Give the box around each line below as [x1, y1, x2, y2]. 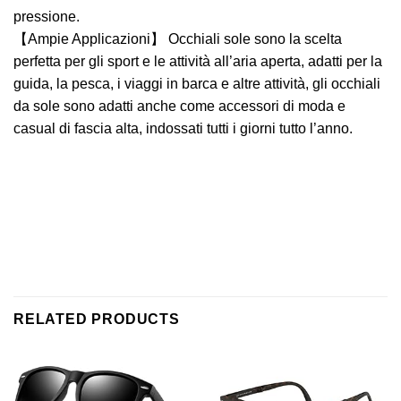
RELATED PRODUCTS [13, 311, 180, 328]
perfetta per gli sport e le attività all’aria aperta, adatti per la [13, 53, 382, 69]
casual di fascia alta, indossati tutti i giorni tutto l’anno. [13, 120, 353, 136]
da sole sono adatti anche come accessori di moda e [13, 98, 346, 114]
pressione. [13, 8, 80, 24]
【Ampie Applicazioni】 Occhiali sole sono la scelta [13, 30, 342, 47]
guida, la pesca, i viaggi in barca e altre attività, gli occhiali [13, 75, 380, 91]
